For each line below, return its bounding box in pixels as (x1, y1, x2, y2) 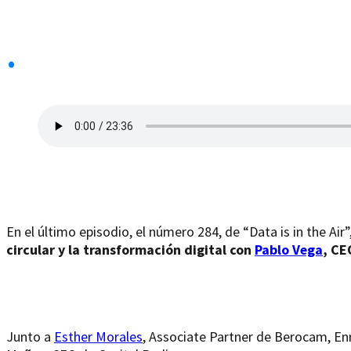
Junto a (6, 327, 54, 346)
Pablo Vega (255, 240, 323, 259)
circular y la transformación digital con (6, 240, 255, 259)
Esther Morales (54, 327, 143, 346)
